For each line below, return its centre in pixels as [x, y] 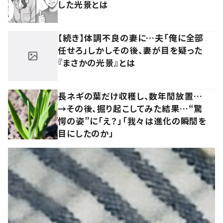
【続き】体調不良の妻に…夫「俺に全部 [131, 37]
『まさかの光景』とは [97, 62]
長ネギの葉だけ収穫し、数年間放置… [130, 96]
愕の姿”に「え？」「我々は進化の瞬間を [132, 120]
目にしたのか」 [86, 133]
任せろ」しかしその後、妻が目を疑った [130, 50]
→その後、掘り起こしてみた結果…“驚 [130, 108]
